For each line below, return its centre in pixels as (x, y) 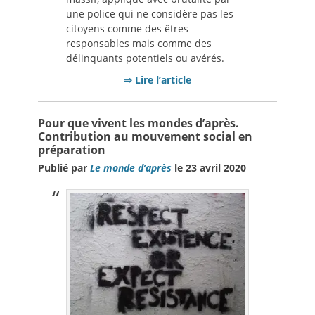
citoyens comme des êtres (127, 29)
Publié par (64, 168)
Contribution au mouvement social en (145, 137)
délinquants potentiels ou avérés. (145, 58)
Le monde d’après (131, 168)
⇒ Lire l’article (157, 80)
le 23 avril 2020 (209, 168)
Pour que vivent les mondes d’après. (139, 123)
